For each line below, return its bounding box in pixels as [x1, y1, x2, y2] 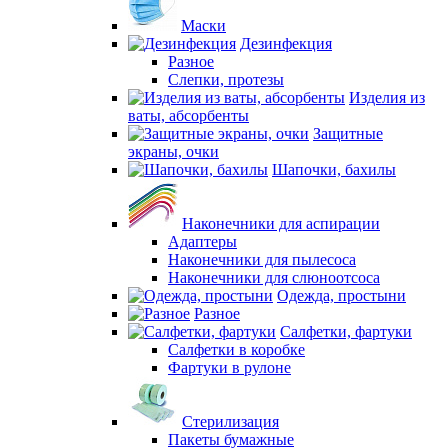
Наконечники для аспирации [182, 215, 380, 232]
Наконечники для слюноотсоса [168, 269, 380, 286]
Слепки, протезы [168, 71, 284, 88]
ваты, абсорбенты [128, 107, 249, 124]
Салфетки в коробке [168, 341, 305, 358]
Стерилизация [182, 413, 279, 430]
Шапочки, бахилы [272, 161, 396, 178]
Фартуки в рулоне [168, 359, 291, 376]
